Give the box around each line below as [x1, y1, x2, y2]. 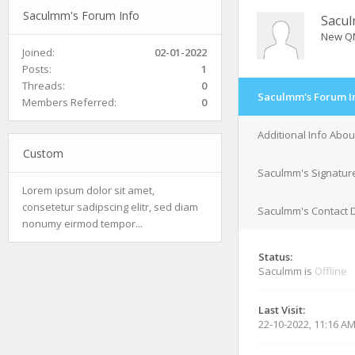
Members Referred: [22, 94, 116, 109]
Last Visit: [258, 303, 305, 317]
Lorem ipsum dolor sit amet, [22, 182, 155, 197]
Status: [258, 250, 292, 264]
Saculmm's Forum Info [22, 7, 139, 23]
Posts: [22, 61, 52, 76]
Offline [315, 264, 347, 278]
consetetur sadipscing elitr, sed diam [22, 199, 198, 214]
